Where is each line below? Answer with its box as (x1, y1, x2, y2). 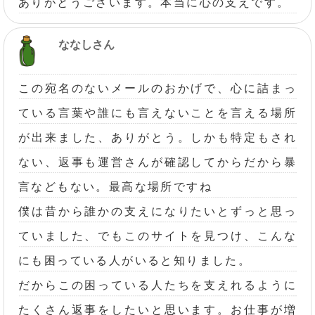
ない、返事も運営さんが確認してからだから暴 (18, 156, 297, 169)
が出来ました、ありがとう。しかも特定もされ (18, 131, 297, 144)
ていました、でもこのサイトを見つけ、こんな (18, 230, 297, 243)
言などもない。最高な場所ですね (18, 181, 212, 193)
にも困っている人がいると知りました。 (18, 255, 252, 267)
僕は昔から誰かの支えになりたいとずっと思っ (18, 205, 297, 218)
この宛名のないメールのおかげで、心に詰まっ (18, 82, 297, 95)
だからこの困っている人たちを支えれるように (18, 279, 297, 292)
